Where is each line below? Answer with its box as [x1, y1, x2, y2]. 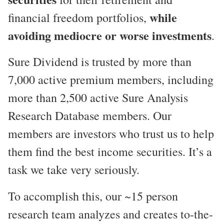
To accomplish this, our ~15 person [8, 188, 178, 204]
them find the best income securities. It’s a [8, 143, 212, 160]
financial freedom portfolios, [8, 9, 149, 25]
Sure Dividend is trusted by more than [8, 53, 191, 70]
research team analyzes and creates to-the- [8, 206, 213, 222]
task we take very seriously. [8, 161, 139, 178]
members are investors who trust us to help [8, 125, 214, 142]
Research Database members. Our [8, 107, 171, 124]
